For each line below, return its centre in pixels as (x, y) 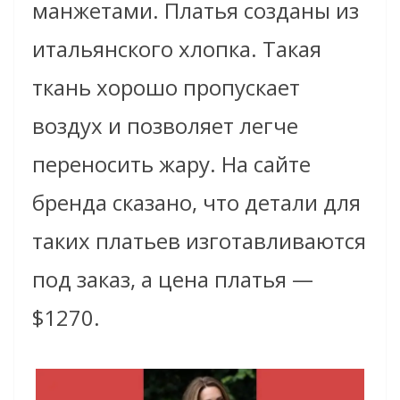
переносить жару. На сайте (171, 163)
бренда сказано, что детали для (196, 202)
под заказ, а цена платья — (173, 279)
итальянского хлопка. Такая (177, 48)
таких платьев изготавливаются (199, 240)
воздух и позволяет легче (165, 125)
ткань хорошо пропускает (166, 87)
